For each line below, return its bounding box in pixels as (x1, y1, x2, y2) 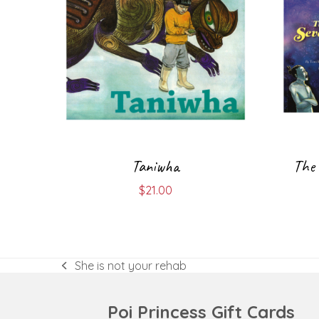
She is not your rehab (74, 258, 187, 273)
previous (61, 264, 106, 278)
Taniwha (132, 155, 179, 177)
